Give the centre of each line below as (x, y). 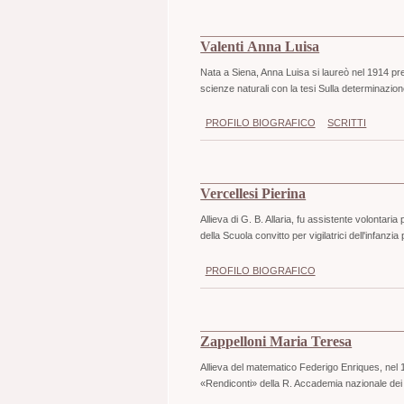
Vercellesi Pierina (253, 194)
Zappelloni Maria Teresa (276, 341)
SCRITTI (347, 123)
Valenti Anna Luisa (260, 46)
